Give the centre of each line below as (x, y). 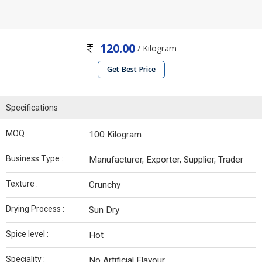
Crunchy (105, 185)
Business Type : (35, 159)
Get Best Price (131, 70)
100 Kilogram (115, 135)
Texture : (22, 184)
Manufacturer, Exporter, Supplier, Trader (166, 160)
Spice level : (27, 234)
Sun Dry (104, 210)
